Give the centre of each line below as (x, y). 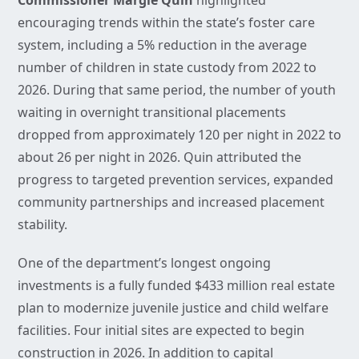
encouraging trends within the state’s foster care (166, 23)
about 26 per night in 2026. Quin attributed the (159, 157)
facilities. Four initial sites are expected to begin (161, 331)
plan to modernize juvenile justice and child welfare (173, 308)
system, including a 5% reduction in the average (162, 45)
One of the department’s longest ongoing (144, 263)
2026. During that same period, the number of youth (177, 90)
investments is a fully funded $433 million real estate (176, 286)
